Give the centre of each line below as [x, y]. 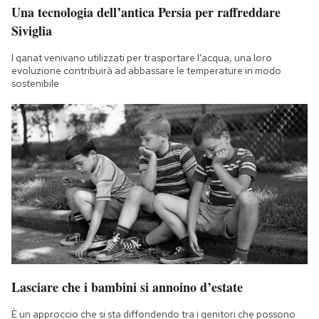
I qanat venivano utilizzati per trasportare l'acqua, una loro [142, 57]
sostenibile [35, 83]
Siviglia [32, 30]
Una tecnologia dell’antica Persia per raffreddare [146, 12]
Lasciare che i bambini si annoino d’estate [127, 287]
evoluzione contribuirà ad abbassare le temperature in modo [146, 70]
